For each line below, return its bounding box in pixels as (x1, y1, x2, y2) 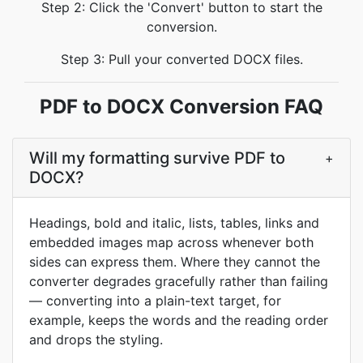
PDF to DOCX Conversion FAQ (40, 95, 323, 118)
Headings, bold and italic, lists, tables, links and (29, 215, 319, 231)
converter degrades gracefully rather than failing (29, 273, 328, 289)
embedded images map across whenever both (29, 234, 314, 250)
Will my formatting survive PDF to (29, 148, 285, 168)
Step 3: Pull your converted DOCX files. (60, 51, 303, 67)
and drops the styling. (29, 331, 163, 348)
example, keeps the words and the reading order (29, 312, 328, 328)
